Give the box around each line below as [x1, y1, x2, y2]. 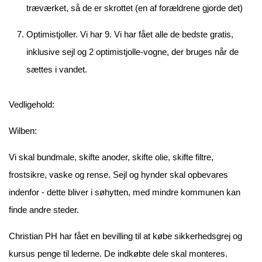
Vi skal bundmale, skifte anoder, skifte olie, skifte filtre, [9, 152, 213, 162]
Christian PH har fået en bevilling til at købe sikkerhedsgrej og [9, 231, 242, 241]
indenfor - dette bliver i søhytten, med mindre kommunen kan [9, 187, 240, 197]
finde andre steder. [9, 205, 79, 215]
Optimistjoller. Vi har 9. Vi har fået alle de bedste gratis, [26, 29, 233, 39]
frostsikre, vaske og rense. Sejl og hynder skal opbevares [9, 170, 228, 180]
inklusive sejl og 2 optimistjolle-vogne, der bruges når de [26, 47, 239, 57]
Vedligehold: [9, 99, 54, 109]
